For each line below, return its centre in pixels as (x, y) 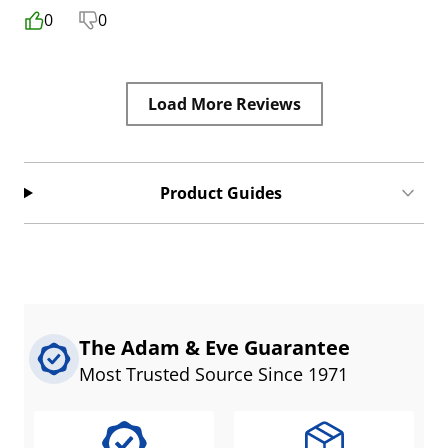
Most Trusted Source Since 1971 (213, 374)
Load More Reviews (224, 104)
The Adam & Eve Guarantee (214, 347)
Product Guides (221, 193)
